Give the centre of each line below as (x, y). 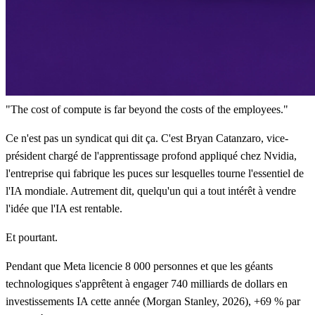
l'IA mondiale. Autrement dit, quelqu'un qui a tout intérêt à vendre (151, 191)
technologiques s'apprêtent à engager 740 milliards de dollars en (147, 284)
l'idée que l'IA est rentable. (64, 209)
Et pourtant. (32, 238)
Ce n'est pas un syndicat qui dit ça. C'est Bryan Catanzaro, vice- (147, 139)
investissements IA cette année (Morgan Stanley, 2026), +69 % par (153, 302)
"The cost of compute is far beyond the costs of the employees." (147, 110)
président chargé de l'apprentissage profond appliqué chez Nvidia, (151, 156)
